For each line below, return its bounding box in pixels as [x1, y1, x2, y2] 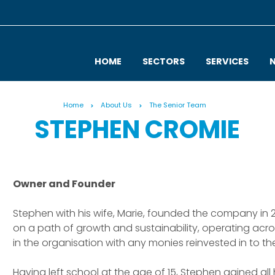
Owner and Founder [13, 176, 116, 191]
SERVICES [205, 55, 249, 68]
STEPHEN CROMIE [34, 112, 241, 147]
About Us [101, 100, 133, 110]
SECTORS [142, 55, 185, 68]
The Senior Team [149, 100, 207, 110]
